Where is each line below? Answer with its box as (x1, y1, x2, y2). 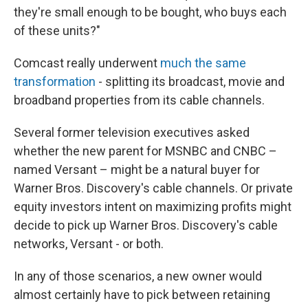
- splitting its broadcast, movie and (96, 74, 285, 89)
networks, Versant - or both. (14, 236, 164, 251)
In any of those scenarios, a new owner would (14, 269, 262, 283)
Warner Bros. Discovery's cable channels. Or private (14, 181, 293, 195)
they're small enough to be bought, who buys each (14, 5, 287, 19)
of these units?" (14, 23, 100, 38)
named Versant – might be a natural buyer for (14, 162, 260, 177)
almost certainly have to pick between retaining (14, 287, 270, 302)
